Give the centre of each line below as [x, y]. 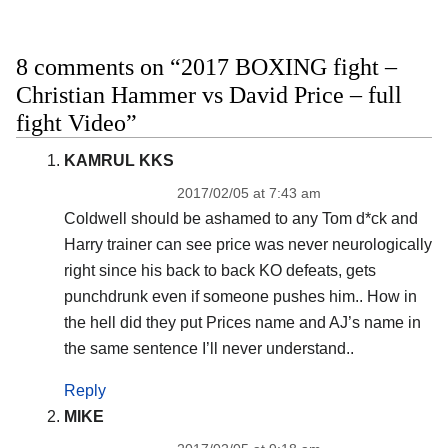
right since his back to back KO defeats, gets [219, 270]
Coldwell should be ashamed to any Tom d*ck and [240, 218]
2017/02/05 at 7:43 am [248, 192]
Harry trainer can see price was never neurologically [247, 244]
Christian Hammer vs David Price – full [209, 94]
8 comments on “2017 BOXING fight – [206, 66]
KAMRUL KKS [118, 160]
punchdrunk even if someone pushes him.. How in [240, 296]
